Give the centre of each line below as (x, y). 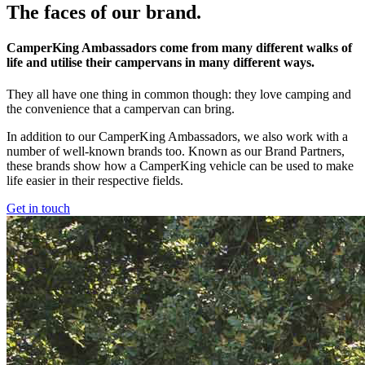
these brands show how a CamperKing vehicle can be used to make (180, 166)
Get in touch (38, 209)
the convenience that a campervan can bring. (121, 109)
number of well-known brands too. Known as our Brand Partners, (176, 152)
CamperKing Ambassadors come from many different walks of (179, 48)
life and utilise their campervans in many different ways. (161, 63)
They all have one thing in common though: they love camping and (179, 95)
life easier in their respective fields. (95, 181)
